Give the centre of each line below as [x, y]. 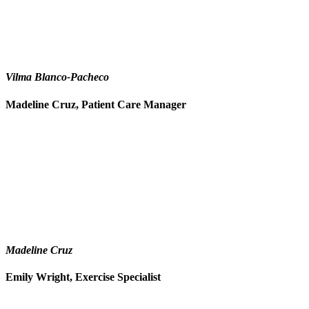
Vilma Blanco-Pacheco [57, 77]
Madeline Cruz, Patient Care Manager [96, 104]
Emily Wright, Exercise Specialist [83, 277]
